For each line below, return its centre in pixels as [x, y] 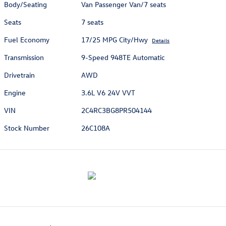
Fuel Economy [27, 39]
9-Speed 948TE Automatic [123, 57]
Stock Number [27, 128]
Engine [15, 92]
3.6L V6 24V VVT [108, 92]
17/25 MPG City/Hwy [115, 39]
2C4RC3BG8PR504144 [117, 110]
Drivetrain [19, 75]
